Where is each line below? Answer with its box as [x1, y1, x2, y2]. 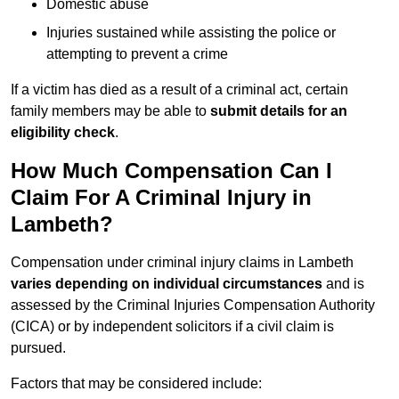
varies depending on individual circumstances [11, 276, 322, 292]
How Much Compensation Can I [11, 159, 332, 183]
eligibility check [11, 125, 115, 141]
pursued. [11, 340, 66, 356]
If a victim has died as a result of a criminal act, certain [11, 82, 348, 98]
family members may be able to [11, 103, 210, 119]
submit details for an [210, 103, 347, 119]
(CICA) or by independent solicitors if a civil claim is [11, 319, 334, 335]
